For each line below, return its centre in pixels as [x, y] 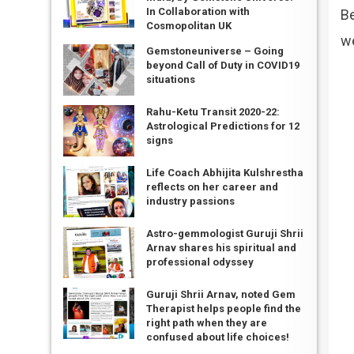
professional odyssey [200, 262]
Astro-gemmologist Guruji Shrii [224, 233]
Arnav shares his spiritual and [221, 248]
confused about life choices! [217, 337]
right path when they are [206, 323]
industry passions [190, 201]
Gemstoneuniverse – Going [215, 51]
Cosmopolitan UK [188, 26]
